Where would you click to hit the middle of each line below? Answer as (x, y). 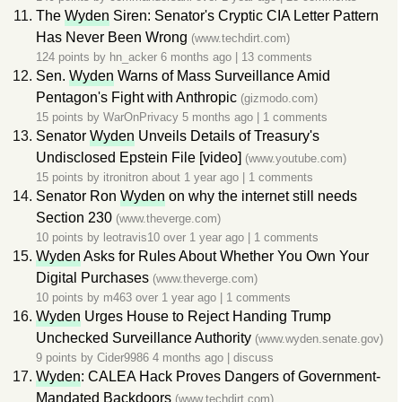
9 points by (66, 358)
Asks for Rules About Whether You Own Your (225, 256)
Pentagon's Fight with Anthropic (136, 97)
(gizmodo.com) (279, 98)
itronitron (126, 177)
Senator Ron (78, 196)
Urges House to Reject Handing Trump (206, 316)
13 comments (277, 57)
